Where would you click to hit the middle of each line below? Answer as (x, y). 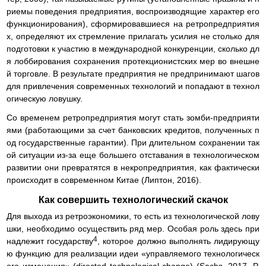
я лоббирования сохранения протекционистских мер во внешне (133, 61)
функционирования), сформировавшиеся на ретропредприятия (133, 23)
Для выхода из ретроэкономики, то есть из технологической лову (133, 216)
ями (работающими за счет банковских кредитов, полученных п (133, 130)
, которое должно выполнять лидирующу (179, 241)
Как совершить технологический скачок (133, 200)
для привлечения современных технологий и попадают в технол (133, 86)
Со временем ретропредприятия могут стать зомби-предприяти (133, 117)
